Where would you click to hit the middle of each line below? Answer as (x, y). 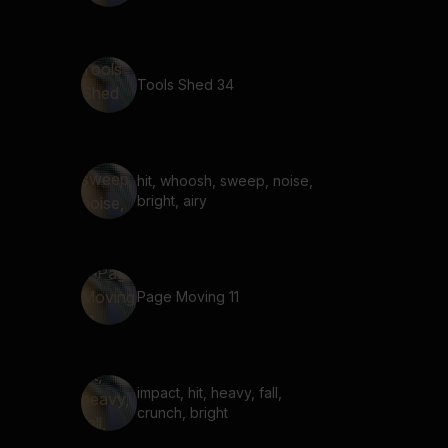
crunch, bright (182, 412)
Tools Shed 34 (185, 84)
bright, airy (172, 200)
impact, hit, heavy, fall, (209, 392)
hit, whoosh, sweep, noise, (225, 180)
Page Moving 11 (188, 296)
